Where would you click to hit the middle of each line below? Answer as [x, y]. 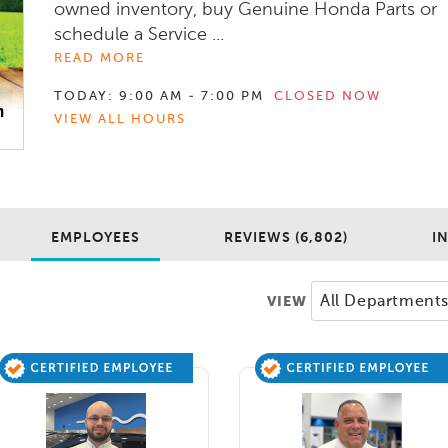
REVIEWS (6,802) [286, 237]
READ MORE [99, 58]
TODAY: [84, 96]
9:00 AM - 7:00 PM [191, 96]
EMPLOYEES [95, 237]
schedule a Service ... [139, 34]
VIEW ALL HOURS [120, 119]
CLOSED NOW [327, 96]
